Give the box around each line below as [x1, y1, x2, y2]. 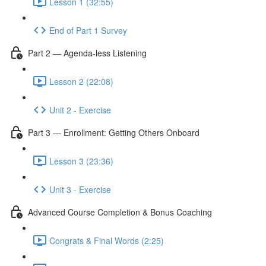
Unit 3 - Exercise [49, 183, 111, 195]
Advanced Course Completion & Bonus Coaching [28, 205, 212, 218]
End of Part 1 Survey [49, 24, 127, 36]
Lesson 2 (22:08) [49, 75, 113, 87]
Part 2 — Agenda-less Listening [28, 46, 147, 59]
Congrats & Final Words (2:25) [49, 234, 164, 246]
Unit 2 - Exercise [49, 103, 111, 116]
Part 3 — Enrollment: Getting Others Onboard [28, 126, 199, 138]
